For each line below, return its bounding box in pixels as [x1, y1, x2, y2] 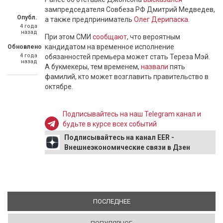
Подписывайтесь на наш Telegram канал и [63, 110, 202, 118]
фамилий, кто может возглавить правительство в [45, 73, 209, 81]
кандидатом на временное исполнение [45, 43, 174, 51]
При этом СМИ [45, 33, 93, 41]
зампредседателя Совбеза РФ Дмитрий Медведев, [45, 5, 215, 13]
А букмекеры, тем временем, [45, 63, 141, 71]
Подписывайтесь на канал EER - [64, 133, 174, 141]
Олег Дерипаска [134, 15, 188, 23]
